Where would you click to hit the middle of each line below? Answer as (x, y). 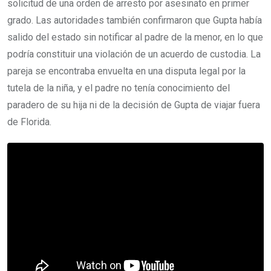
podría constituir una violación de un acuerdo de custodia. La (134, 54)
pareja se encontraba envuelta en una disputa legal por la (126, 71)
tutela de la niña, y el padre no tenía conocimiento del (119, 88)
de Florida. (29, 122)
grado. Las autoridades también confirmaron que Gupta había (135, 20)
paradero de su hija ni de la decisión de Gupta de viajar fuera (134, 105)
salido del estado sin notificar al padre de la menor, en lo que (135, 37)
